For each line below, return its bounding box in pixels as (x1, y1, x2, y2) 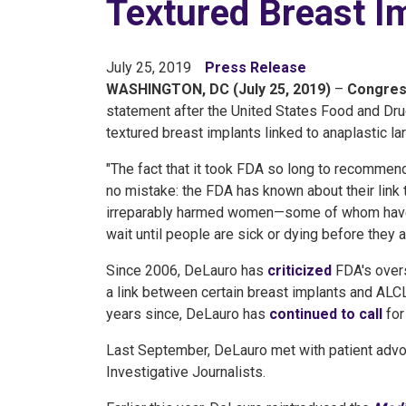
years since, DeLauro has (106, 305, 269, 323)
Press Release (205, 59, 306, 76)
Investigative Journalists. (106, 363, 266, 381)
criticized (267, 262, 332, 279)
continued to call (269, 305, 382, 323)
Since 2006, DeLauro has (106, 262, 267, 279)
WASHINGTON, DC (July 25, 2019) (106, 81, 331, 98)
